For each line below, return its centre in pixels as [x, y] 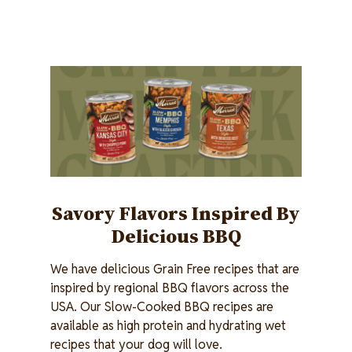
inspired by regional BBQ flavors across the [170, 288]
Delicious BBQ [176, 236]
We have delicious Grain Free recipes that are [175, 269]
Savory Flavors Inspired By [176, 213]
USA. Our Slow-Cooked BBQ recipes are [162, 307]
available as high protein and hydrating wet [168, 326]
